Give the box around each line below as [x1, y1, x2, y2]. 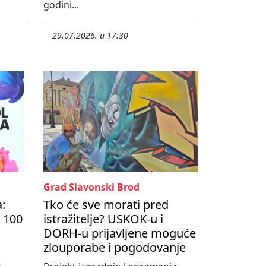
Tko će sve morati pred [43, 197, 169, 213]
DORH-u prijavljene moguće [43, 225, 196, 242]
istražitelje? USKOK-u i [43, 211, 163, 227]
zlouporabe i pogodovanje [43, 239, 186, 256]
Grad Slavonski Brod [43, 180, 140, 194]
